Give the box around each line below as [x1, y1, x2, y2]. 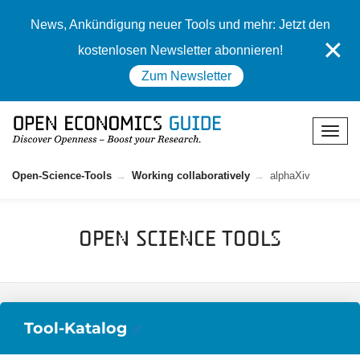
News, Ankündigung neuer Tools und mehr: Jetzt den [30, 18, 330, 31]
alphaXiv [270, 170, 310, 182]
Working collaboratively [132, 170, 250, 182]
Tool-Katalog [24, 318, 127, 337]
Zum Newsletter [141, 69, 231, 83]
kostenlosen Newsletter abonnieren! [77, 43, 283, 57]
